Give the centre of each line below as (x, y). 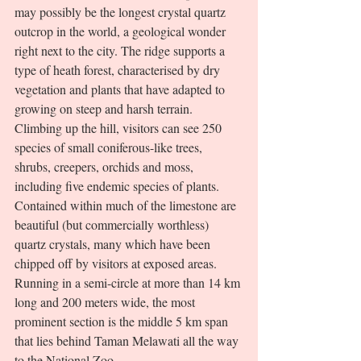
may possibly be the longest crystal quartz (122, 12)
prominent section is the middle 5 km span (123, 322)
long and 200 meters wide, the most (106, 302)
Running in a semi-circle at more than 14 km (129, 283)
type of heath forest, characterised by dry (119, 70)
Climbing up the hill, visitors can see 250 (120, 128)
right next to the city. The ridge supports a (121, 51)
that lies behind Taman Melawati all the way (128, 341)
